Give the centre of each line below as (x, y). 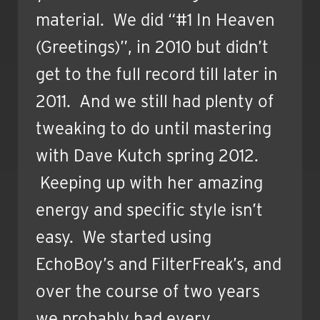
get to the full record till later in (157, 74)
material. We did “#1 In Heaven (155, 20)
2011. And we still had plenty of (155, 101)
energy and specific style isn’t (149, 210)
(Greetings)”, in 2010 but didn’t (152, 47)
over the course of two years (148, 291)
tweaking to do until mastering (154, 129)
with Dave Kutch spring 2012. (147, 156)
